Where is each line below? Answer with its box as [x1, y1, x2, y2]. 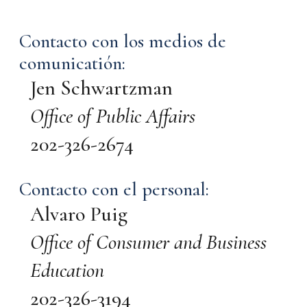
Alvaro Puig [30, 201, 127, 228]
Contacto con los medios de [19, 29, 226, 53]
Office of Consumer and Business [30, 230, 267, 256]
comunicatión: [19, 51, 125, 75]
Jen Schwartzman [30, 75, 173, 101]
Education [30, 258, 104, 284]
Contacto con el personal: [19, 177, 209, 201]
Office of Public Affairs [30, 103, 195, 130]
